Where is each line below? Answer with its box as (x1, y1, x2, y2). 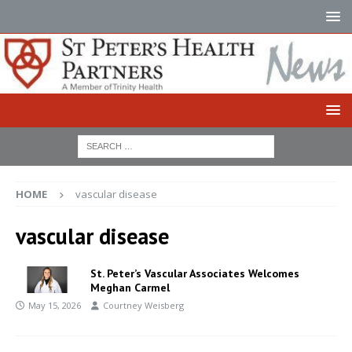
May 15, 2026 (28, 299, 81, 311)
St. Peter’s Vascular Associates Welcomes (90, 266, 299, 280)
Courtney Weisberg (103, 299, 184, 311)
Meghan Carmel (90, 280, 170, 295)
